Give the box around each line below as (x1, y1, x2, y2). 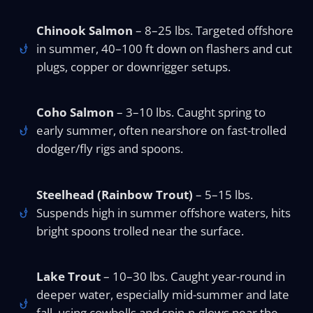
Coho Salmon (36, 104, 115, 121)
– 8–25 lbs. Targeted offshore (133, 22, 294, 38)
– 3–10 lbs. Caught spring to (114, 104, 266, 121)
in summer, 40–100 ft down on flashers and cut (36, 40, 293, 57)
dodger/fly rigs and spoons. (36, 140, 184, 157)
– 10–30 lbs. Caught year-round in (101, 268, 286, 285)
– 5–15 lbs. (193, 186, 254, 203)
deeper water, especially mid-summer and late (36, 286, 290, 303)
